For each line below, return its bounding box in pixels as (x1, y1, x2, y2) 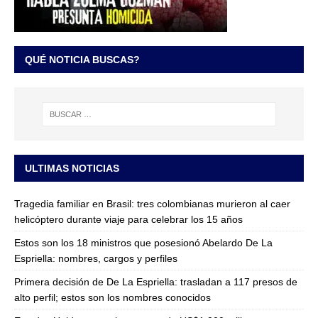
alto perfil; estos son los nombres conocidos (14, 291, 211, 303)
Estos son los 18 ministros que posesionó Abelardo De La (14, 236, 273, 248)
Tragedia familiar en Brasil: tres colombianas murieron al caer (14, 197, 290, 209)
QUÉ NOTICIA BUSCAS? (25, 54, 140, 66)
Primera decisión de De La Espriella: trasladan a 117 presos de (14, 275, 297, 287)
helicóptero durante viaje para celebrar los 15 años (14, 213, 243, 225)
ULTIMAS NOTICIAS (25, 162, 119, 174)
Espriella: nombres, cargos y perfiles (14, 252, 177, 264)
